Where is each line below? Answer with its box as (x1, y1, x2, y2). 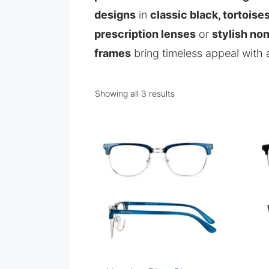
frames (94, 47, 131, 59)
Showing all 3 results (95, 88, 175, 98)
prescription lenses (94, 28, 196, 40)
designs (94, 8, 136, 21)
